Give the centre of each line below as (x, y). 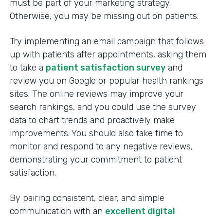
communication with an (57, 211)
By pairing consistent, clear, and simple (87, 198)
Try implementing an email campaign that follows (107, 42)
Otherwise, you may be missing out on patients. (105, 16)
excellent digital (140, 211)
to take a (28, 68)
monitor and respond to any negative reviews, (101, 147)
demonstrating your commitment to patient (96, 160)
